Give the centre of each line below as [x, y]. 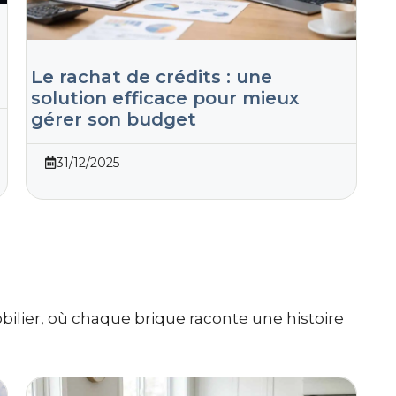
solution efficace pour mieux [164, 98]
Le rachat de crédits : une [151, 76]
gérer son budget [113, 119]
